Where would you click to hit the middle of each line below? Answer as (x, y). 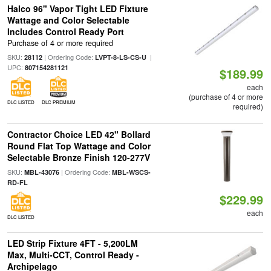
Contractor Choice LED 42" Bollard (79, 134)
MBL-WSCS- (131, 172)
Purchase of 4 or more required (60, 43)
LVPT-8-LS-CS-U (120, 57)
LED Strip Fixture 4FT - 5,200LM (72, 243)
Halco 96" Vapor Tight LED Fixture (77, 8)
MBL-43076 (41, 172)
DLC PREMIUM (58, 102)
